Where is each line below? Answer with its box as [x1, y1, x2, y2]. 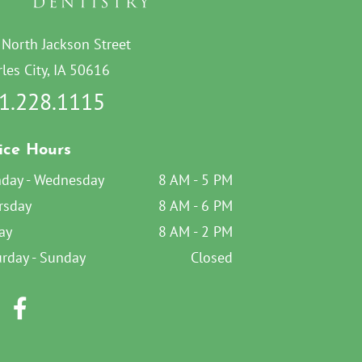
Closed [191, 248, 233, 266]
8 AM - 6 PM [158, 196, 233, 214]
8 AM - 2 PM [158, 222, 233, 240]
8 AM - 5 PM [158, 170, 233, 188]
